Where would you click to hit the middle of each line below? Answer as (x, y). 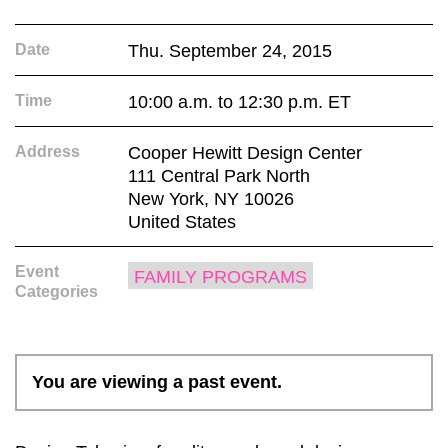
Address (47, 151)
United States (181, 221)
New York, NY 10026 (210, 198)
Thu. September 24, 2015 (229, 50)
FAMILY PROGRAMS (220, 276)
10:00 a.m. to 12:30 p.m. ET (239, 101)
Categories (56, 291)
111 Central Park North (218, 175)
